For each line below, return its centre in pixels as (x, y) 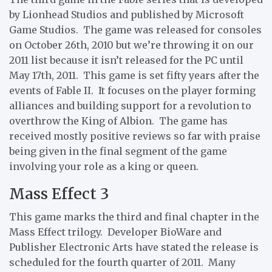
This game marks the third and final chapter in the (134, 216)
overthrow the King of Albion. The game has (118, 121)
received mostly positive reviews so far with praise (135, 136)
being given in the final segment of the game (118, 151)
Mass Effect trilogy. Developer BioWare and (115, 232)
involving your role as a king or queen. (104, 166)
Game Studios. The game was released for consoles (135, 29)
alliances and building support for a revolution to (130, 105)
